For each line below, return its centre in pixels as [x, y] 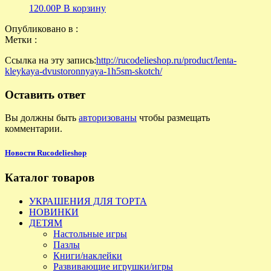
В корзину [85, 8]
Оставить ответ [45, 94]
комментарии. [34, 129]
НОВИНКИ [54, 212]
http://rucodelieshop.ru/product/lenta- [166, 60]
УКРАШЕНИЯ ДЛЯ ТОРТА [88, 201]
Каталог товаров [50, 177]
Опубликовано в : [43, 29]
